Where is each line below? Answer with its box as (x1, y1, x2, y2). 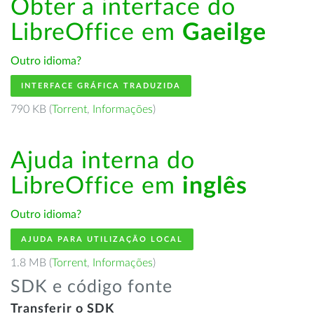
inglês (182, 175, 247, 198)
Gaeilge (182, 21, 266, 45)
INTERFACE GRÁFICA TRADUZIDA (21, 82, 181, 90)
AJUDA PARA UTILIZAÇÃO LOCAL (21, 235, 183, 243)
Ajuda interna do (11, 149, 195, 173)
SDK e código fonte (11, 278, 172, 296)
